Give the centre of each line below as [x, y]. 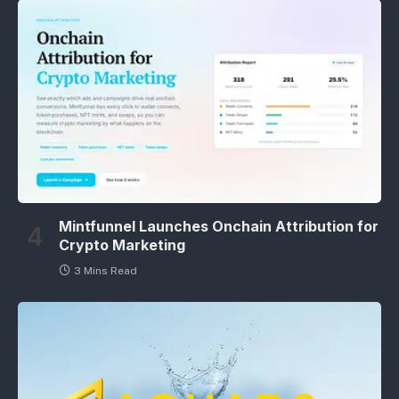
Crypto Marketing [122, 245]
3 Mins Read [106, 271]
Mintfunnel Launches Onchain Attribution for [219, 227]
